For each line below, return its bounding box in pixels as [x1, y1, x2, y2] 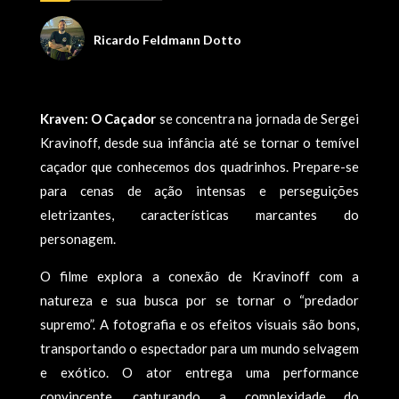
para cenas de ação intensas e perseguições [39, 183, 360, 199]
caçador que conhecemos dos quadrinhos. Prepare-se [39, 159, 360, 175]
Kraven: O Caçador [39, 110, 157, 126]
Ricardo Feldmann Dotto [93, 32, 241, 47]
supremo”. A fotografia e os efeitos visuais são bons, [39, 316, 360, 332]
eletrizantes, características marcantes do [39, 207, 360, 223]
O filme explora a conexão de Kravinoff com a [39, 268, 360, 284]
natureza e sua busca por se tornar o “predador [39, 292, 360, 308]
